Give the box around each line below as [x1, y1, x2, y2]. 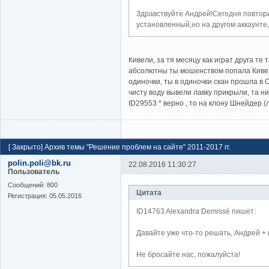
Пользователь [8, 167, 59, 176]
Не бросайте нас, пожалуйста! [136, 250, 240, 259]
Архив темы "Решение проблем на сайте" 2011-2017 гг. [43, 142, 231, 151]
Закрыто [12, 142, 41, 151]
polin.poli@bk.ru [8, 158, 71, 168]
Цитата [136, 188, 162, 197]
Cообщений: [8, 181, 47, 189]
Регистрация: [8, 192, 49, 199]
